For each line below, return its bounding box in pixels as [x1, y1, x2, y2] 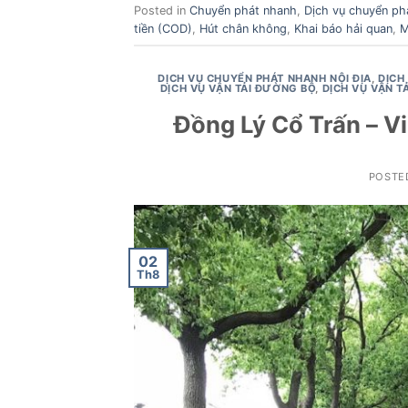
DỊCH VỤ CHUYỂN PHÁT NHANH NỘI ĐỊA [158, 72, 372, 86]
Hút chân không [199, 21, 287, 36]
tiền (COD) [134, 21, 192, 36]
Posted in [134, 3, 189, 17]
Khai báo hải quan [294, 21, 393, 36]
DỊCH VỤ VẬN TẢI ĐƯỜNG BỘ [159, 82, 316, 96]
